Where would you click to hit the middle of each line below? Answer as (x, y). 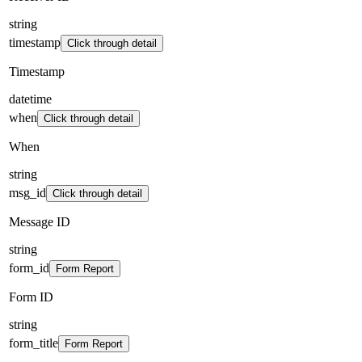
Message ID (40, 221)
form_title (34, 343)
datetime (30, 99)
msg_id (27, 192)
